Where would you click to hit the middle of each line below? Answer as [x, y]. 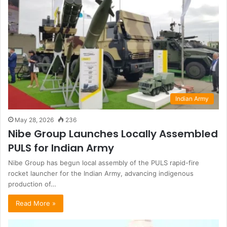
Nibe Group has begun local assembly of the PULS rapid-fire [104, 162]
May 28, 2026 [34, 120]
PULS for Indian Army [61, 148]
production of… [32, 184]
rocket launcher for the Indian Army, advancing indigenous [101, 173]
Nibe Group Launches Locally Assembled [113, 134]
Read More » [36, 203]
